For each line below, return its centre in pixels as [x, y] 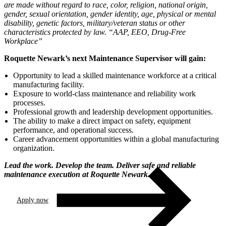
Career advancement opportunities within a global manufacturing [116, 139]
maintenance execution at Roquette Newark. [77, 174]
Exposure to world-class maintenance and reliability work [104, 93]
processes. [29, 102]
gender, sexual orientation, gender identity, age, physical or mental [110, 14]
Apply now [33, 200]
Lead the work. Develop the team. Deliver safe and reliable [100, 165]
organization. [34, 148]
